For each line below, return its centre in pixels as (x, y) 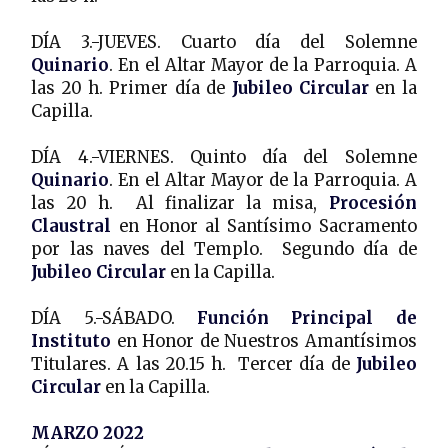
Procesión (372, 203)
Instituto (71, 341)
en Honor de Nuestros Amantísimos (264, 341)
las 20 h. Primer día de (131, 88)
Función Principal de (307, 318)
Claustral (71, 226)
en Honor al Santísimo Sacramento (264, 226)
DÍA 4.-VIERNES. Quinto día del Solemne (224, 157)
